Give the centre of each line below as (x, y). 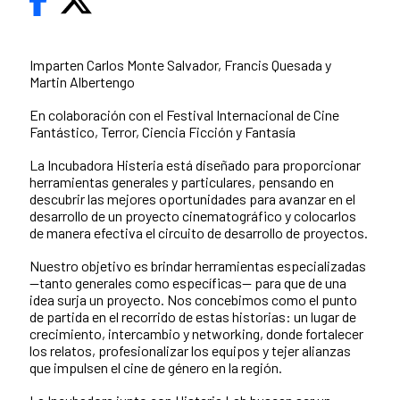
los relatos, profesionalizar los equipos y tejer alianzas (190, 350)
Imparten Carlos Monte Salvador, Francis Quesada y (180, 64)
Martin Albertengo (82, 81)
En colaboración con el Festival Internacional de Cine (184, 114)
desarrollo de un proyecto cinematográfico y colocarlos (193, 215)
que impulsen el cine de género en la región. (156, 367)
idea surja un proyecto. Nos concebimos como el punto (193, 299)
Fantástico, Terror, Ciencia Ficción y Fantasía (162, 131)
